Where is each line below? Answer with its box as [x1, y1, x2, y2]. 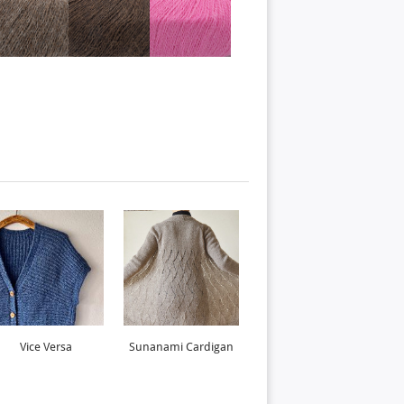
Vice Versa [20, 340, 72, 353]
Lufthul [298, 340, 335, 353]
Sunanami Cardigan [129, 340, 234, 353]
